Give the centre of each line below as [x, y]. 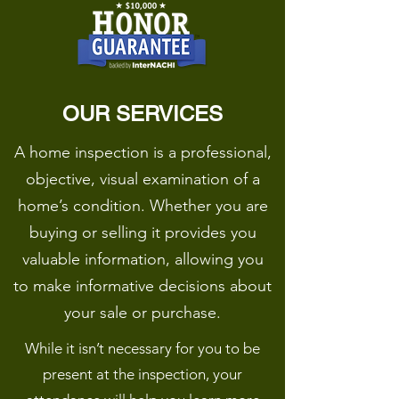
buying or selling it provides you [142, 232]
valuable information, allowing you [142, 259]
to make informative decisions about [142, 286]
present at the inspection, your [142, 374]
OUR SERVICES [142, 114]
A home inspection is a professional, [142, 152]
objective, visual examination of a [142, 179]
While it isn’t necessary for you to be [142, 348]
